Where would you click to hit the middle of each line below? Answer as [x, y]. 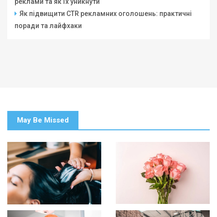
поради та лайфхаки [48, 26]
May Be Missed [43, 120]
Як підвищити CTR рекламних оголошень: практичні [106, 14]
